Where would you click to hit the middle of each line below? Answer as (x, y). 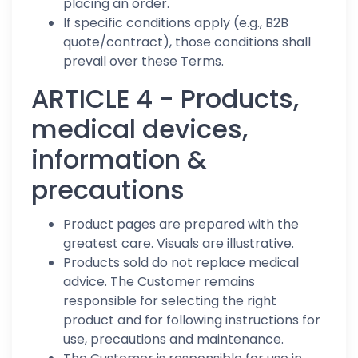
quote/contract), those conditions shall (187, 42)
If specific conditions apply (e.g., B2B (176, 23)
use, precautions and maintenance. (173, 339)
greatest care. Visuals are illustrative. (179, 243)
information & (119, 159)
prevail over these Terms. (143, 61)
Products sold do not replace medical (181, 263)
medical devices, (139, 129)
